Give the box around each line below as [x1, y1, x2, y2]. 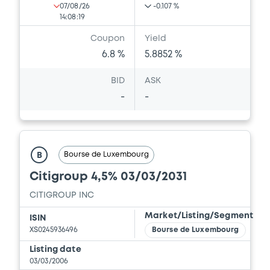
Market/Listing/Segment [145, 212, 254, 220]
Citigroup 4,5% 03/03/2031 [30, 171, 187, 183]
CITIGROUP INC [30, 192, 94, 199]
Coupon [90, 35, 125, 43]
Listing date [30, 246, 81, 254]
